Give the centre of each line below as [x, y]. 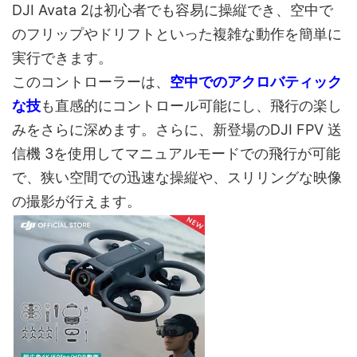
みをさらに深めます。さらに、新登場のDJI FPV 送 [177, 130]
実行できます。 [62, 58]
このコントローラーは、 [91, 82]
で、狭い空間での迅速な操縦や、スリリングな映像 [177, 178]
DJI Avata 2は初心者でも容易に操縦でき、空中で [173, 10]
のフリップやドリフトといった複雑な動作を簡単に [177, 34]
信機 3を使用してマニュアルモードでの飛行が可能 [176, 154]
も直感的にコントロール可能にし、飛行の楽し [191, 106]
